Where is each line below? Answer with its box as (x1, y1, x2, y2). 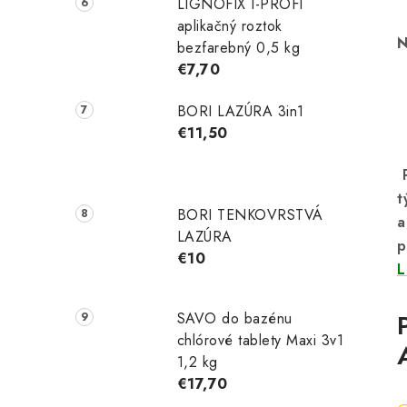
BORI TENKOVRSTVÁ (176, 203, 323, 225)
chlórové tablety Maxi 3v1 (176, 329, 344, 351)
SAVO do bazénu (176, 307, 293, 329)
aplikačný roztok (176, 15, 283, 37)
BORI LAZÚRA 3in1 (176, 101, 304, 123)
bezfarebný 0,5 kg (176, 37, 301, 59)
